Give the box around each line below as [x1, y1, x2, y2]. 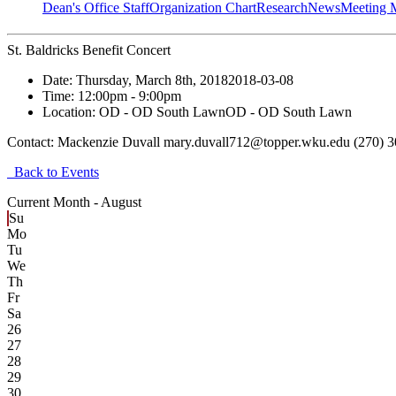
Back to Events [7, 164, 99, 180]
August [101, 194, 141, 210]
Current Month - [7, 194, 101, 210]
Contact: [7, 134, 57, 150]
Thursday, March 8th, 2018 [76, 72, 228, 88]
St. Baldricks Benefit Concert [7, 42, 171, 58]
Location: [42, 104, 99, 120]
